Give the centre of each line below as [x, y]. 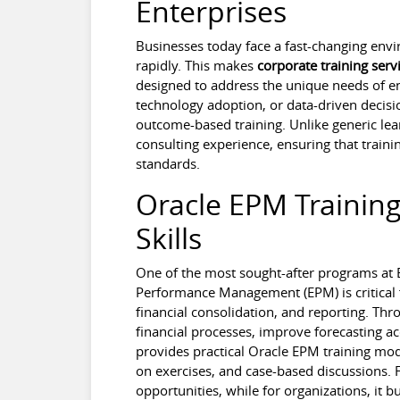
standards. [167, 163]
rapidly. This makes [196, 65]
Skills [168, 237]
